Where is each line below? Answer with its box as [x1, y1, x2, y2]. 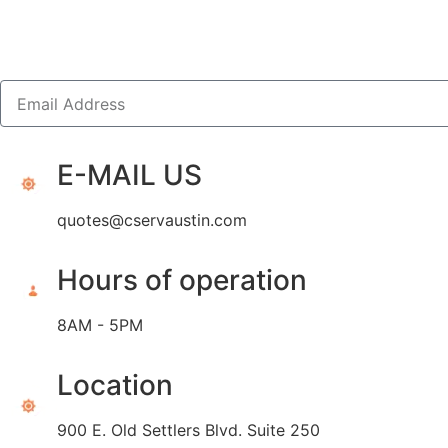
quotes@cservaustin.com [56, 210, 247, 231]
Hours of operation [56, 263, 307, 298]
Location [56, 368, 173, 403]
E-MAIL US [56, 158, 202, 193]
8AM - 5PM [56, 315, 143, 336]
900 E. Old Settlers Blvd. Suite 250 [56, 420, 320, 441]
